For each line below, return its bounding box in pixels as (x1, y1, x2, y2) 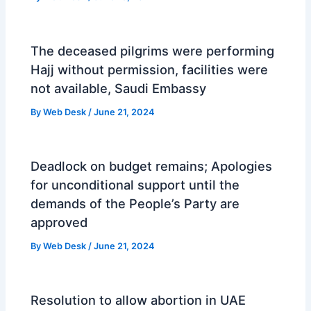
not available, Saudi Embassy (31, 81, 207, 96)
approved (31, 215, 88, 230)
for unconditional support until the (31, 177, 240, 193)
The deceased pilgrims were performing (31, 43, 275, 59)
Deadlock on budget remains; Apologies (31, 158, 273, 174)
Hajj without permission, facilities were (31, 62, 269, 78)
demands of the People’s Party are (31, 196, 240, 212)
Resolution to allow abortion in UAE (31, 292, 246, 308)
